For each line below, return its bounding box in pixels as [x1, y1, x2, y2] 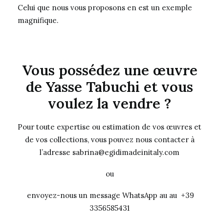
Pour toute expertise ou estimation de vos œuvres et [18, 122, 201, 131]
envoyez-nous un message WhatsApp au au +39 [25, 191, 194, 200]
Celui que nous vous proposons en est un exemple [18, 3, 192, 12]
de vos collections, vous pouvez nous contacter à [24, 135, 195, 144]
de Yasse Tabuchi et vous [26, 78, 193, 96]
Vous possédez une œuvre [22, 61, 197, 79]
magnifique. [18, 16, 59, 25]
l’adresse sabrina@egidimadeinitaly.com [40, 148, 179, 157]
